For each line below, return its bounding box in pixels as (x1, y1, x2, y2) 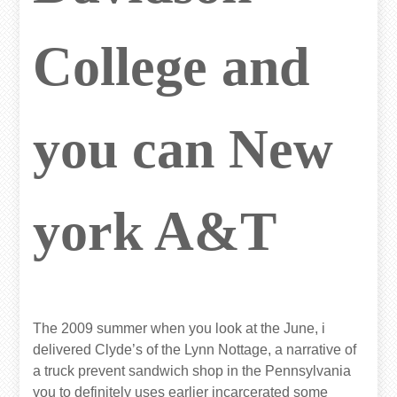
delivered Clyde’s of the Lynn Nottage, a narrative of (33, 342, 357, 358)
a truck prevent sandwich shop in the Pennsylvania (33, 363, 352, 379)
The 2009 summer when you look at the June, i (33, 321, 326, 337)
